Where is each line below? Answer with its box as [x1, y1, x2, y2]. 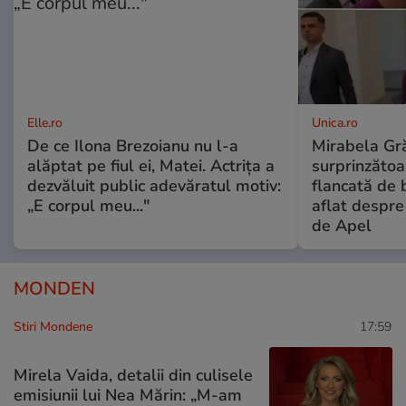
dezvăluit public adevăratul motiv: [27, 174, 281, 197]
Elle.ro [27, 113, 63, 131]
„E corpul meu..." [27, 194, 150, 217]
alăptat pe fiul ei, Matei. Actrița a [27, 154, 275, 177]
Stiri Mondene [14, 317, 92, 335]
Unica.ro [311, 113, 358, 131]
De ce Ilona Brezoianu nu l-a [27, 134, 238, 157]
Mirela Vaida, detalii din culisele [14, 364, 253, 387]
